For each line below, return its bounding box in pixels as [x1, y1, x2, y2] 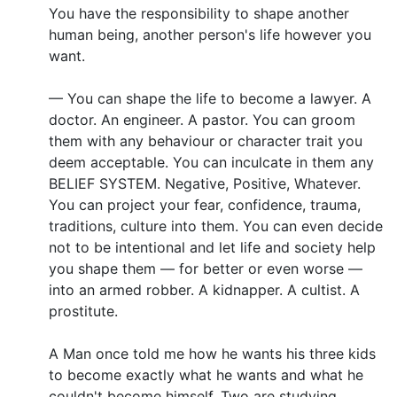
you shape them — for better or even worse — [49, 259, 362, 277]
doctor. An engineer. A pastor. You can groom [49, 110, 355, 128]
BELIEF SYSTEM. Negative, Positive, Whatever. [49, 174, 361, 192]
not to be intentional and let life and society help [49, 237, 376, 256]
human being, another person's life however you [49, 25, 371, 43]
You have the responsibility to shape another [49, 4, 349, 22]
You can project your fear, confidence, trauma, [49, 195, 361, 214]
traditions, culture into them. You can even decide [49, 216, 383, 235]
